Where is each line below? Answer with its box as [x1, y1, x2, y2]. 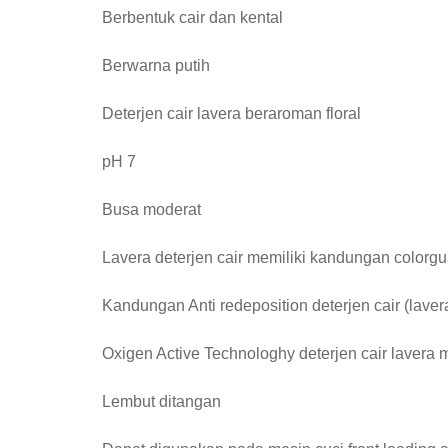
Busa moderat [102, 201, 201, 218]
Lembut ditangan [102, 393, 221, 410]
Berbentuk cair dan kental [102, 9, 283, 26]
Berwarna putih [102, 57, 210, 74]
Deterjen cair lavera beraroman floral [102, 105, 361, 122]
